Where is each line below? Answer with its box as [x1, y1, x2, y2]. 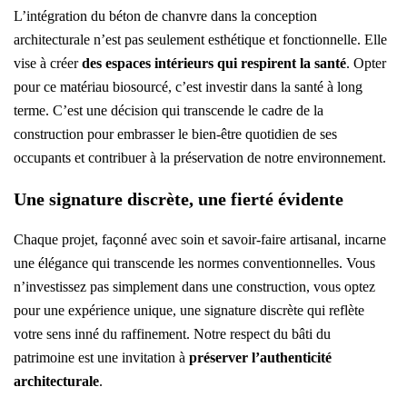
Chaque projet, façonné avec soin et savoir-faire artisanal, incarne [14, 232, 386, 248]
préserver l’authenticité [189, 350, 332, 366]
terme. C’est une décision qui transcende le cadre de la [14, 103, 323, 119]
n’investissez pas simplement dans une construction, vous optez [14, 279, 375, 295]
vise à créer [14, 55, 82, 72]
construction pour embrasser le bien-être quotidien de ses [14, 126, 337, 143]
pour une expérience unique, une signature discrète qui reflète [14, 303, 364, 319]
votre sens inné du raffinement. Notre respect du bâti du [14, 326, 331, 342]
